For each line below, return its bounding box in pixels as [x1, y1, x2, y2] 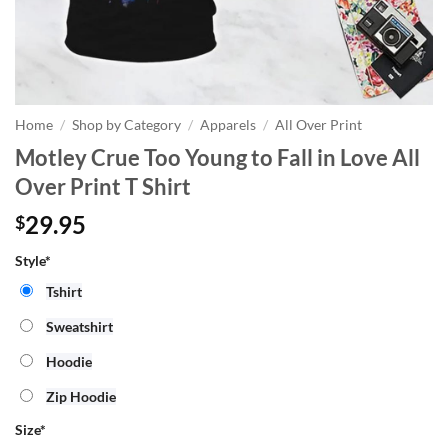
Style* [15, 251, 51, 269]
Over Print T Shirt [15, 172, 191, 200]
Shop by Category [72, 117, 182, 133]
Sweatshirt [46, 317, 113, 335]
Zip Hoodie [46, 387, 116, 405]
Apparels [200, 117, 257, 133]
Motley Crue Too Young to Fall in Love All [15, 143, 420, 171]
